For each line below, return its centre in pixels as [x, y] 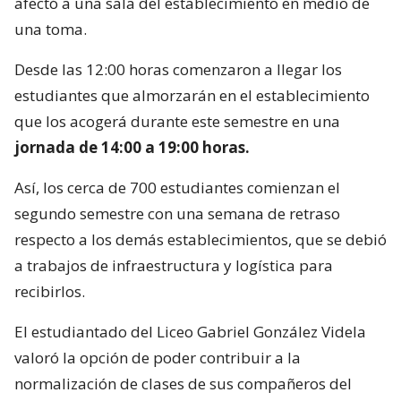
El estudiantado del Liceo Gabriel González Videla [190, 331]
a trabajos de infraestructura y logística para [174, 265]
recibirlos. [50, 291]
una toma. [51, 29]
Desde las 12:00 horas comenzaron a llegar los [178, 69]
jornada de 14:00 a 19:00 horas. [132, 147]
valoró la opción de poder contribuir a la [158, 357]
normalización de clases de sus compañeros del [183, 383]
